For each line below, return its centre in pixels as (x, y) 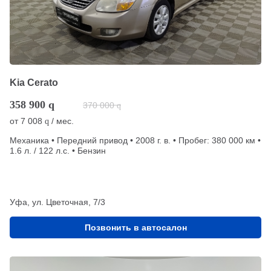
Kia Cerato (34, 82)
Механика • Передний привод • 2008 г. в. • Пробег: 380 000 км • (135, 140)
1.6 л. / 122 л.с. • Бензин (58, 150)
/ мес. (61, 121)
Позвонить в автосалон (135, 227)
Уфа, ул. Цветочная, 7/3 (57, 202)
